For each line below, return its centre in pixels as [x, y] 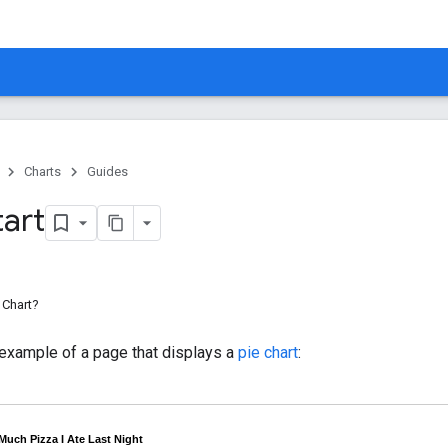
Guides [107, 171]
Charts [42, 171]
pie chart [268, 352]
